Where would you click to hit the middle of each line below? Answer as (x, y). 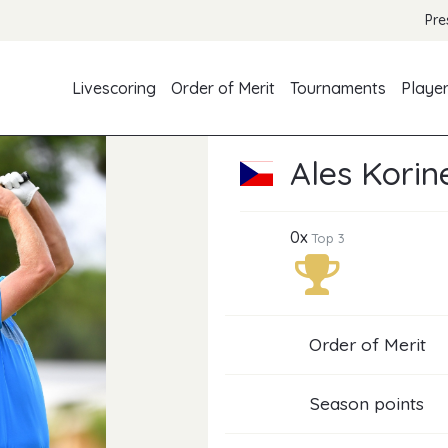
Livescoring (114, 88)
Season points (367, 403)
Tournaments (338, 88)
